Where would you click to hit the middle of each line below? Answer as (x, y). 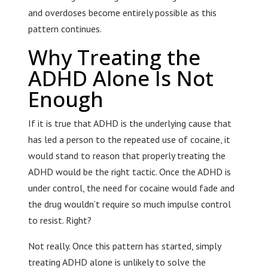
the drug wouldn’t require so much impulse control (129, 204)
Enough (66, 99)
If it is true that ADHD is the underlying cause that (130, 124)
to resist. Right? (60, 220)
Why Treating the (114, 57)
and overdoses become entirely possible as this (122, 13)
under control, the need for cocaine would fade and (131, 188)
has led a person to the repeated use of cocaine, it (129, 140)
